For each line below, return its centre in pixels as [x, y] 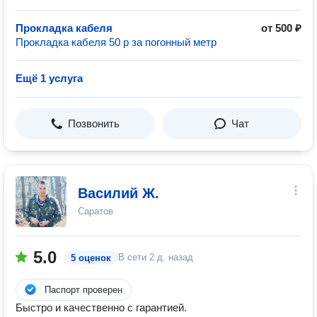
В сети [134, 257]
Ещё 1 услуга [49, 78]
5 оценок [91, 258]
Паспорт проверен [83, 290]
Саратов [96, 211]
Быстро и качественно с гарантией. [101, 307]
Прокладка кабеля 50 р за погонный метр [116, 42]
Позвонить [94, 123]
